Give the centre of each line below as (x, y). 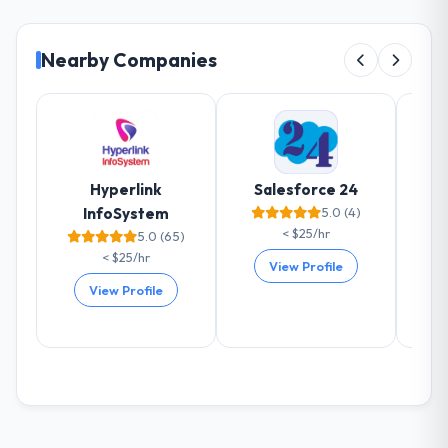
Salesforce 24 (306, 190)
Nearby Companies (129, 60)
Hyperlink (126, 190)
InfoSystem (126, 214)
